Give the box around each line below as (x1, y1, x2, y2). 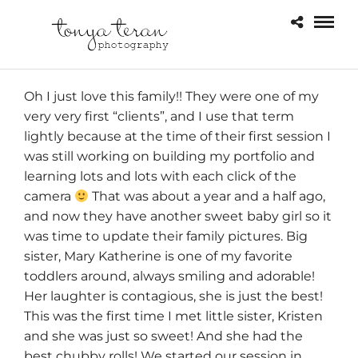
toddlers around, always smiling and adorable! (24, 268, 315, 284)
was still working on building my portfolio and (24, 149, 315, 165)
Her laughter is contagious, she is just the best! (24, 288, 323, 304)
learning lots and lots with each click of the (24, 169, 296, 185)
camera (24, 189, 74, 205)
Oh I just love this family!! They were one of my (24, 89, 319, 105)
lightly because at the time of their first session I (24, 129, 331, 145)
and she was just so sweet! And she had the (24, 328, 303, 344)
